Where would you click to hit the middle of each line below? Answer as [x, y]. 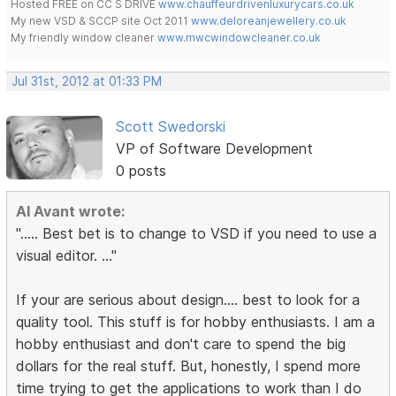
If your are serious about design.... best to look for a [188, 300]
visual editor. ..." [67, 256]
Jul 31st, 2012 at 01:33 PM [87, 82]
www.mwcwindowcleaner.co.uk [240, 38]
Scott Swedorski [170, 127]
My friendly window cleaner [84, 38]
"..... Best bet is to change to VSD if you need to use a [197, 234]
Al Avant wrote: [71, 212]
